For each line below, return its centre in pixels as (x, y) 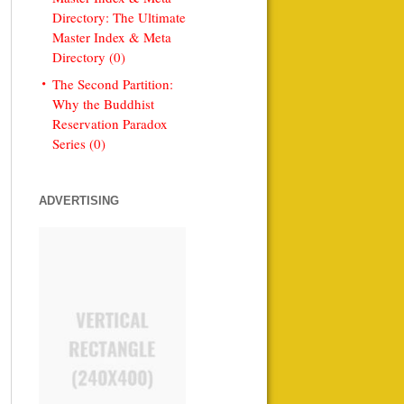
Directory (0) (88, 57)
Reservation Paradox (110, 124)
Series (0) (78, 143)
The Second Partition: (112, 84)
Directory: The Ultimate (119, 17)
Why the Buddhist (103, 104)
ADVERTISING (78, 201)
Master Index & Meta (111, 37)
